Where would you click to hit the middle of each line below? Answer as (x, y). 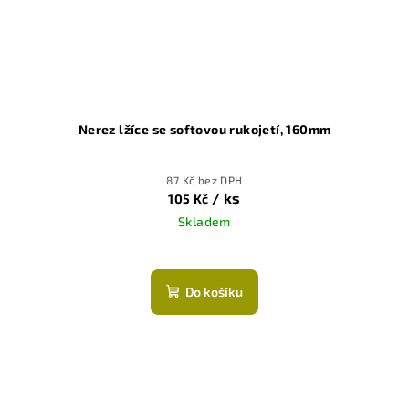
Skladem (204, 221)
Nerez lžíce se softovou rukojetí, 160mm (204, 129)
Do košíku (214, 291)
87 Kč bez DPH (204, 179)
